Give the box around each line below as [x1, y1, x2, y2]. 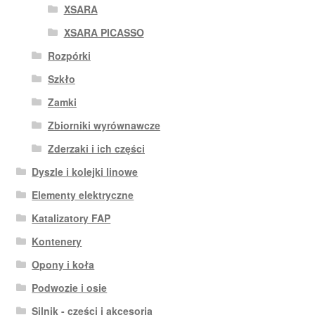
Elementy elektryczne [32, 188, 134, 202]
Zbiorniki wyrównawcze [47, 118, 160, 133]
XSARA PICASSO [63, 25, 144, 40]
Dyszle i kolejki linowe [32, 165, 139, 179]
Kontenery [32, 234, 82, 249]
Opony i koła [32, 257, 95, 272]
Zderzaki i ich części [47, 141, 145, 156]
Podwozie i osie [32, 281, 108, 295]
